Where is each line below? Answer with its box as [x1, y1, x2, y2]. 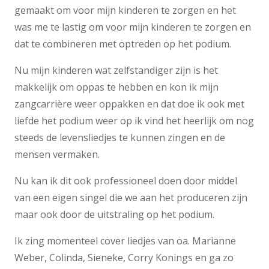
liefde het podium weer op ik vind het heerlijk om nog [14, 114, 254, 128]
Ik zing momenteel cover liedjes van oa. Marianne [14, 234, 236, 248]
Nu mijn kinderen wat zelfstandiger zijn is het [14, 64, 218, 77]
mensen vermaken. [14, 148, 100, 162]
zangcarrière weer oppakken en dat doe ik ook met [14, 97, 244, 111]
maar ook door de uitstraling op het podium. [14, 208, 214, 222]
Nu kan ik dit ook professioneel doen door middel [14, 174, 237, 188]
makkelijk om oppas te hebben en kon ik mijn [14, 80, 219, 94]
